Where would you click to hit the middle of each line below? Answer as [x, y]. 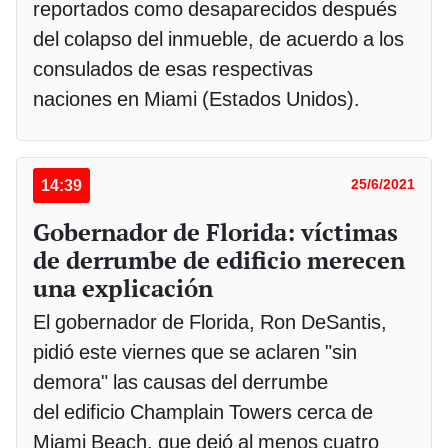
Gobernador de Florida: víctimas [215, 232]
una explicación [123, 288]
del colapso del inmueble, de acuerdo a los [218, 39]
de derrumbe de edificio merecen [219, 260]
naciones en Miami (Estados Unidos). [199, 99]
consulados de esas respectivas [173, 69]
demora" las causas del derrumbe [180, 382]
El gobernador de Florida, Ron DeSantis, [210, 322]
